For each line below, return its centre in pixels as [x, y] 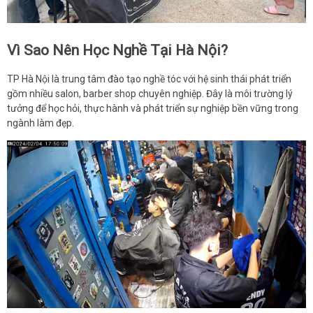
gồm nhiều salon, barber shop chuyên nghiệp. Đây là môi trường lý [150, 93]
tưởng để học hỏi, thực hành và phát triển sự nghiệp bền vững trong [153, 108]
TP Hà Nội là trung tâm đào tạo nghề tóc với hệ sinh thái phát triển [149, 79]
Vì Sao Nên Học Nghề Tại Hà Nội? [117, 51]
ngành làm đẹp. [41, 123]
